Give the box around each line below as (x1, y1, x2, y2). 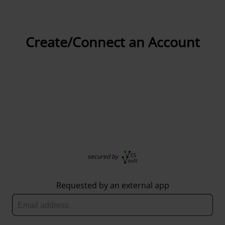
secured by (87, 152, 120, 161)
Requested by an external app (56, 179, 169, 191)
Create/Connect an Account (25, 33, 200, 51)
